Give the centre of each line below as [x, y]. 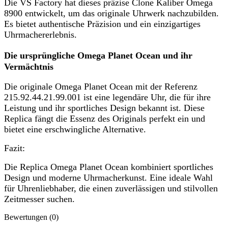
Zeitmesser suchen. [39, 199]
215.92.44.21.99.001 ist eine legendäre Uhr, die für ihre [107, 97]
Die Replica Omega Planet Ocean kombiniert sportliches [109, 167]
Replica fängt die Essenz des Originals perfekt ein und [105, 119]
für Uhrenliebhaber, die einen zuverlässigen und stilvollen [111, 189]
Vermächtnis [29, 66]
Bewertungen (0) [31, 217]
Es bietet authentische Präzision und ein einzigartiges [102, 24]
